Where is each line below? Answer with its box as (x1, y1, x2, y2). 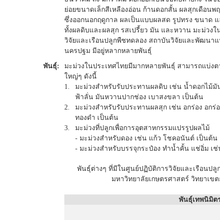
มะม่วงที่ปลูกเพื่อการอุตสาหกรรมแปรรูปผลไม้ (75, 124, 210, 132)
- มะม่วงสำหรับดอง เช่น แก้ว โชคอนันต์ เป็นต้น (75, 135, 218, 142)
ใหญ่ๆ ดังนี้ (64, 73, 97, 80)
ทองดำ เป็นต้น (75, 114, 118, 121)
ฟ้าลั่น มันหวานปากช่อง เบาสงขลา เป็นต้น (75, 93, 203, 101)
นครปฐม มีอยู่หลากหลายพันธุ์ (64, 47, 152, 55)
